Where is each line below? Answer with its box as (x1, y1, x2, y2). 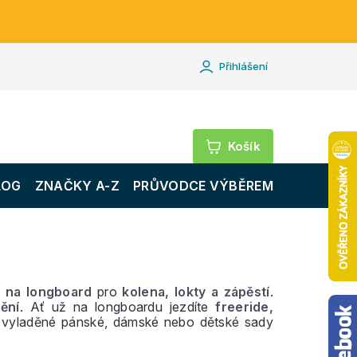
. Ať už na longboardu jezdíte (19, 299, 216, 315)
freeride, (215, 299, 274, 315)
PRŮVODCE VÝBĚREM (133, 178, 273, 194)
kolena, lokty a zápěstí (122, 284, 270, 300)
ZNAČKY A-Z (34, 178, 120, 194)
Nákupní (243, 137, 294, 153)
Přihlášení (219, 60, 268, 73)
